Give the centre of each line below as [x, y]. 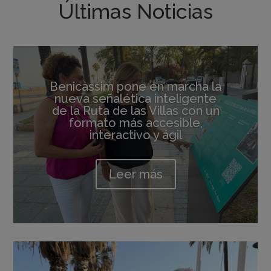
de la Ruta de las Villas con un [135, 110]
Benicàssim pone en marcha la [135, 86]
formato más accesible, [135, 122]
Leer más [135, 174]
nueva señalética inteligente [135, 98]
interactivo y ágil [135, 135]
